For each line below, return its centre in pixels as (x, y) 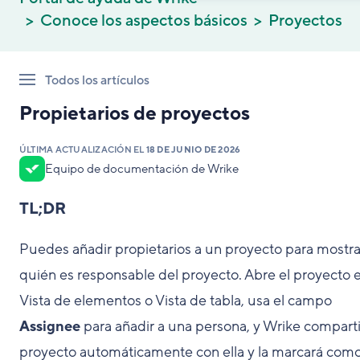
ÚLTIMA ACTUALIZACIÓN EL (83, 150)
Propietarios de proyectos (135, 114)
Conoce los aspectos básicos (144, 21)
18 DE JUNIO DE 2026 (193, 150)
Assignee (50, 326)
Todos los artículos (97, 80)
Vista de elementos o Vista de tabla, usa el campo (176, 301)
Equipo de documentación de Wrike (142, 169)
